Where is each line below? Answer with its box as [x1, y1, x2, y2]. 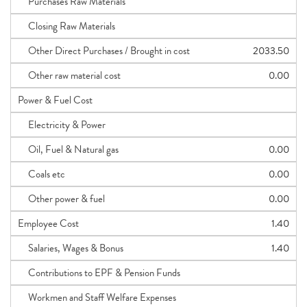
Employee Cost [18, 216, 79, 231]
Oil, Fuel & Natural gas [18, 142, 119, 157]
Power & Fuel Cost [18, 93, 93, 108]
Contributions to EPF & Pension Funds [18, 265, 180, 280]
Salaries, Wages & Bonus [18, 241, 123, 256]
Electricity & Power [18, 117, 106, 132]
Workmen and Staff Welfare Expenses [18, 290, 176, 305]
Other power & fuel [18, 191, 105, 206]
